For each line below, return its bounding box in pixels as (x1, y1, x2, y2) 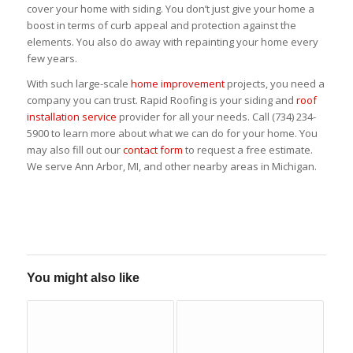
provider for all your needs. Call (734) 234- (116, 110, 316, 124)
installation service (26, 110, 117, 124)
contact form (122, 143, 183, 158)
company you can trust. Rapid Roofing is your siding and (26, 93, 294, 108)
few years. (26, 51, 77, 66)
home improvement (130, 76, 225, 91)
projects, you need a (224, 76, 325, 91)
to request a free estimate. (182, 143, 313, 158)
